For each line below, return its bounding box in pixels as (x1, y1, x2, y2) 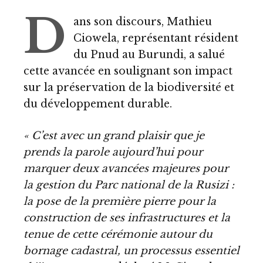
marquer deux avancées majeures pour (23, 161, 228, 175)
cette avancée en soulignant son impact (23, 65, 232, 78)
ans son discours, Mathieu (73, 15, 212, 29)
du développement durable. (23, 97, 172, 111)
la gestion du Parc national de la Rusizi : (23, 178, 234, 191)
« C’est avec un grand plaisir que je (23, 129, 204, 142)
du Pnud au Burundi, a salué (73, 48, 225, 62)
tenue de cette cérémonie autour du (23, 227, 213, 241)
